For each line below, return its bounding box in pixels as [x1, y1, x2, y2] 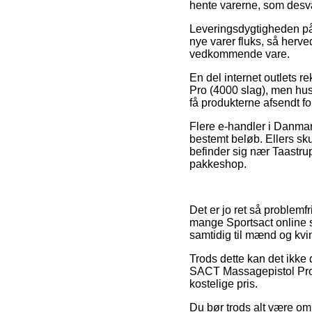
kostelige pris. [189, 277, 258, 290]
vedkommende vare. [189, 47, 290, 60]
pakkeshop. [189, 157, 247, 170]
